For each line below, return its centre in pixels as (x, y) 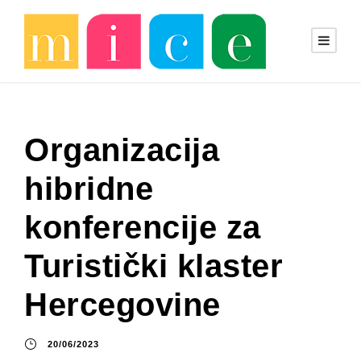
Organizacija (122, 150)
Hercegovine (122, 305)
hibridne (89, 189)
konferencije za (143, 227)
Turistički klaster (154, 266)
